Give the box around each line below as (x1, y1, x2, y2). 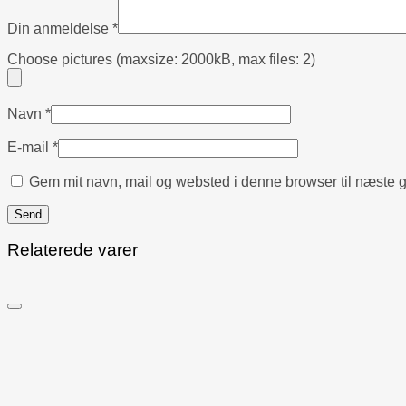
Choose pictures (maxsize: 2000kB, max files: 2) (7, 51, 315, 67)
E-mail (7, 139, 53, 155)
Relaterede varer (7, 240, 138, 260)
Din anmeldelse (7, 20, 112, 36)
